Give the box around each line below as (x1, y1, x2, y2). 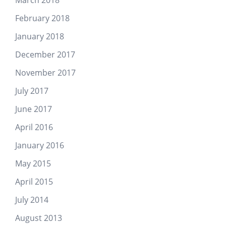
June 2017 (15, 103, 52, 115)
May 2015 (15, 157, 51, 169)
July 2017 (15, 85, 48, 96)
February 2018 (15, 12, 70, 24)
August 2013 (15, 212, 62, 223)
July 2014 (15, 194, 48, 205)
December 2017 (15, 48, 75, 60)
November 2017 (15, 67, 76, 78)
